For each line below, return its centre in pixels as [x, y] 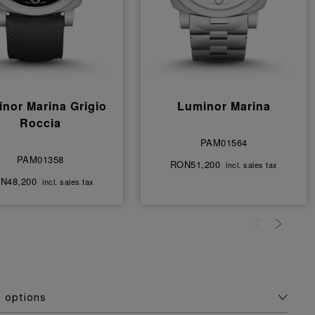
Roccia [40, 123]
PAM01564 [224, 142]
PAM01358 [40, 159]
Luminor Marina [224, 106]
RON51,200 [195, 164]
